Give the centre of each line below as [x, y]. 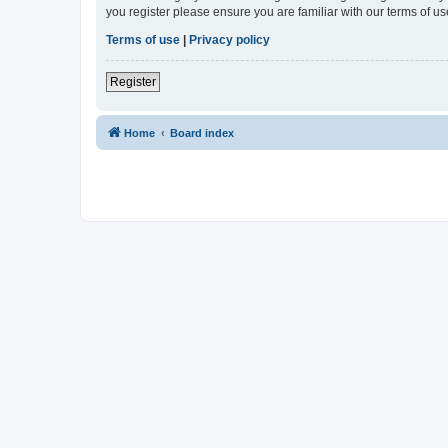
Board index [202, 133]
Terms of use [143, 40]
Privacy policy [229, 40]
